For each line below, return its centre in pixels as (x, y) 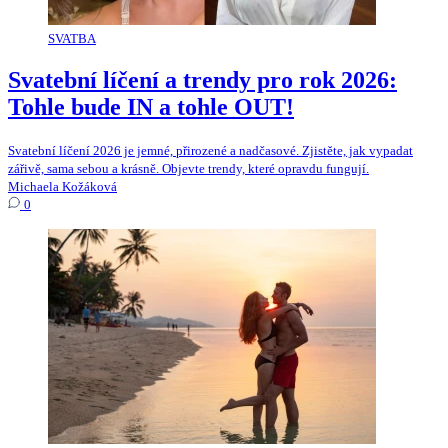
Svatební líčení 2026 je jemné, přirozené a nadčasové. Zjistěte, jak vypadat (210, 150)
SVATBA (72, 38)
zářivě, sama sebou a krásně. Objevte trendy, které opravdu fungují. (188, 168)
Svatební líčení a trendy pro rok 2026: (202, 79)
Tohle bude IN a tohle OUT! (151, 106)
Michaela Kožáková (62, 186)
